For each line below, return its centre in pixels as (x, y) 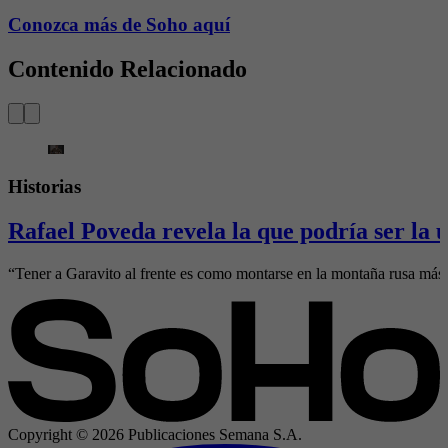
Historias (44, 187)
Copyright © (50, 435)
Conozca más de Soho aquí (119, 24)
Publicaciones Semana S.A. (213, 435)
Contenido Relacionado (127, 68)
